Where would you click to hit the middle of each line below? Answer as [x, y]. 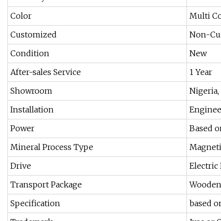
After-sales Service [46, 72]
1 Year [201, 72]
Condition [30, 54]
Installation [32, 110]
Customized [34, 35]
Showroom [31, 91]
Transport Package [46, 185]
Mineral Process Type [52, 147]
